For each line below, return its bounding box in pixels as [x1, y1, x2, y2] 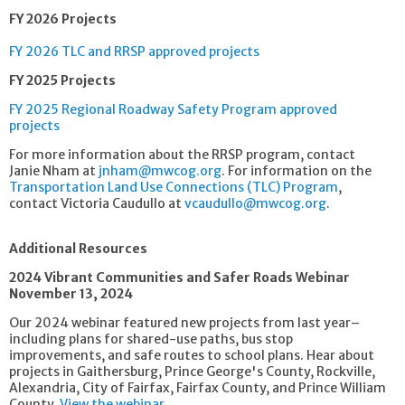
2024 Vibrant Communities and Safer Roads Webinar [9, 269, 353, 286]
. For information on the [221, 163, 372, 179]
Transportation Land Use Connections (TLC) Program [9, 179, 338, 195]
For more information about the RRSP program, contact [9, 146, 355, 163]
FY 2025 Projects [9, 72, 116, 89]
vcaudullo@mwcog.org [184, 195, 326, 212]
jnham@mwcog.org [99, 163, 221, 179]
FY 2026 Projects [9, 11, 119, 27]
